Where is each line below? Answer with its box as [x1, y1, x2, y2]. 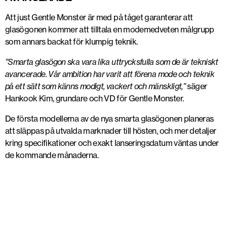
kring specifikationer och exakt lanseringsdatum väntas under [5, 138, 219, 148]
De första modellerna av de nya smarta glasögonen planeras [5, 113, 214, 124]
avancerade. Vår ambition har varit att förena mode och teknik [5, 69, 214, 80]
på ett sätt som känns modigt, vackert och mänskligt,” [5, 81, 186, 92]
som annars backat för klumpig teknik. [5, 36, 138, 47]
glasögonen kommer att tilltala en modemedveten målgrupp [5, 24, 214, 35]
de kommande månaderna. [5, 150, 98, 161]
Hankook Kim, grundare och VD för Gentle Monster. [5, 93, 184, 104]
